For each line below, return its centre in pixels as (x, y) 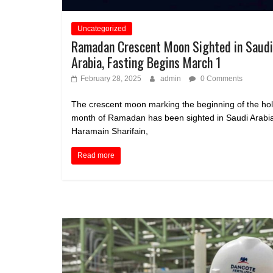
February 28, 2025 (111, 79)
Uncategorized (102, 29)
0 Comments (221, 79)
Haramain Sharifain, (110, 131)
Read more (96, 156)
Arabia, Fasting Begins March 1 (146, 62)
